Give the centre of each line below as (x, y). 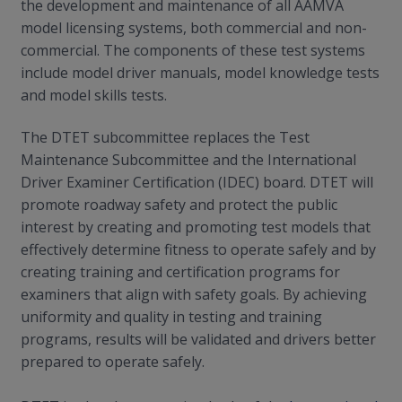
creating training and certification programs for (180, 272)
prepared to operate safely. (113, 362)
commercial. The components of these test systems (193, 50)
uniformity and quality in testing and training (171, 317)
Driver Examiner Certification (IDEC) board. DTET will (197, 182)
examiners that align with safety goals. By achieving (194, 294)
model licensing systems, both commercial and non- (194, 27)
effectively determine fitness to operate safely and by (198, 249)
